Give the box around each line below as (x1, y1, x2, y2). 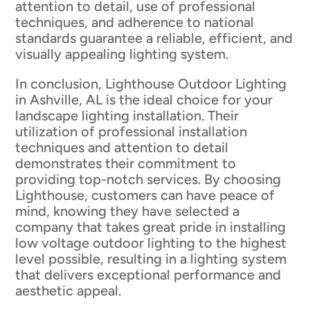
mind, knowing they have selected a (15, 202, 240, 219)
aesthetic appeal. (15, 282, 122, 299)
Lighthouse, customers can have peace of (15, 186, 275, 203)
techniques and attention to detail (15, 138, 229, 156)
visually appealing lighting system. (15, 45, 229, 62)
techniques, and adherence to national (15, 13, 255, 30)
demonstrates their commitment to (15, 154, 237, 172)
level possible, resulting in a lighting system (15, 250, 287, 267)
